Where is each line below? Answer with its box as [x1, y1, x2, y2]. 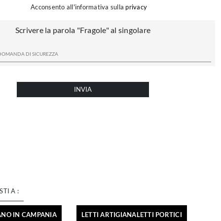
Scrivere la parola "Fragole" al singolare [15, 25, 151, 35]
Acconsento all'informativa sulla [31, 3, 126, 11]
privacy [125, 3, 147, 11]
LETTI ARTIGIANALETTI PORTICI [81, 211, 182, 219]
